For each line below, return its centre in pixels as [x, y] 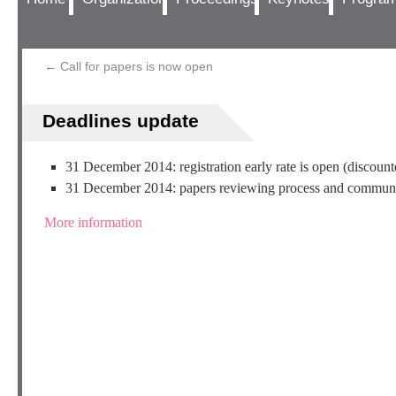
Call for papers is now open [135, 66]
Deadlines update [120, 121]
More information [93, 222]
